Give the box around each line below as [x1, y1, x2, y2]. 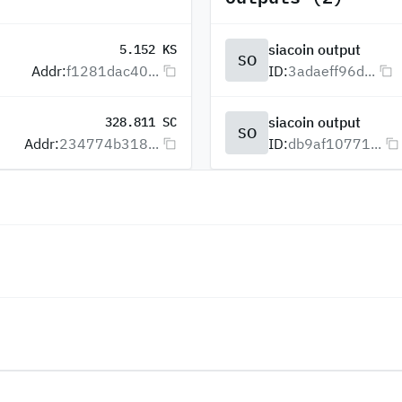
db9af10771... [288, 135, 381, 153]
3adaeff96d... [288, 62, 375, 80]
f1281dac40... [66, 62, 159, 80]
